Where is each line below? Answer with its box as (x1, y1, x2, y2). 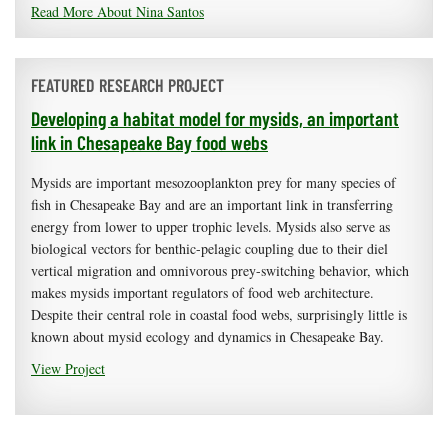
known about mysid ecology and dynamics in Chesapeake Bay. (31, 327, 384, 347)
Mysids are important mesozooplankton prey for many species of (31, 173, 396, 193)
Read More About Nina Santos (31, 2, 204, 22)
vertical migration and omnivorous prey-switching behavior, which (31, 261, 409, 281)
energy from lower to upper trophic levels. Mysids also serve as (31, 217, 390, 237)
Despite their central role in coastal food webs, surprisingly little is (31, 305, 407, 325)
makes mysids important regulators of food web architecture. (31, 283, 374, 303)
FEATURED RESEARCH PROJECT (31, 74, 224, 97)
